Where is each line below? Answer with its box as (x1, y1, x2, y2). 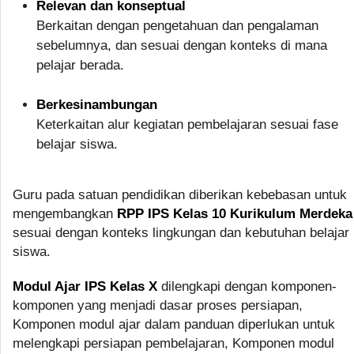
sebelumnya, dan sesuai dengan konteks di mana (36, 37, 327, 53)
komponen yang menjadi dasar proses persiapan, (13, 297, 303, 313)
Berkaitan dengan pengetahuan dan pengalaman (36, 17, 318, 33)
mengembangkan (13, 205, 117, 221)
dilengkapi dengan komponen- (157, 278, 337, 294)
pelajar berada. (36, 57, 124, 73)
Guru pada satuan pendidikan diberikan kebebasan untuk (13, 186, 347, 202)
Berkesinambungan (36, 96, 157, 112)
